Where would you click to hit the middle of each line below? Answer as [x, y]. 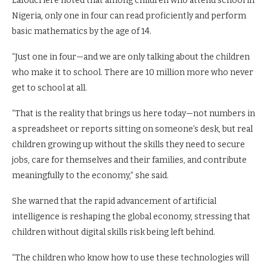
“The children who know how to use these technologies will [131, 258]
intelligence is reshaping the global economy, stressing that [131, 217]
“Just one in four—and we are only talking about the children [131, 57]
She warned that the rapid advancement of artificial [114, 201]
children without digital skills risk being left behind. [114, 232]
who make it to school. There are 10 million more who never [133, 72]
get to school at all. [49, 88]
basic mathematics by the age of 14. [82, 31]
